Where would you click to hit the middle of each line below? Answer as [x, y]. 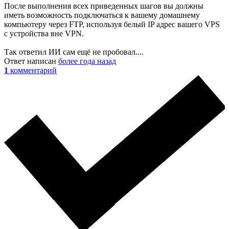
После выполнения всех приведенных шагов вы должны [104, 6]
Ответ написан [31, 61]
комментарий [33, 70]
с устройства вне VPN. [44, 33]
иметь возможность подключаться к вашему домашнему [102, 15]
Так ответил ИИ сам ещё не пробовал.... [74, 52]
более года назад [87, 61]
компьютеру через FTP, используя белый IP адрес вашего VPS [112, 24]
